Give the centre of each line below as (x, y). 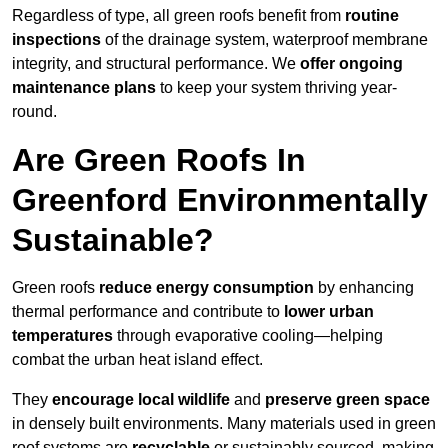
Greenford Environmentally (220, 199)
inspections (56, 39)
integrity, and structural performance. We (156, 63)
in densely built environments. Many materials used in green (224, 423)
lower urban (329, 311)
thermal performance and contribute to (148, 311)
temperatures (62, 335)
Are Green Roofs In (159, 159)
